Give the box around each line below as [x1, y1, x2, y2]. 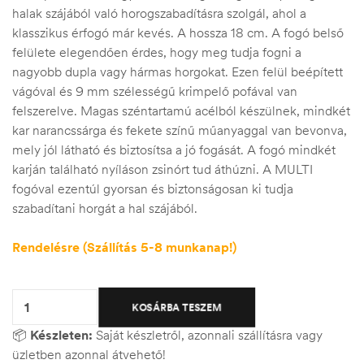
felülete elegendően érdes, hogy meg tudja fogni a [12, 44, 301, 61]
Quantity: [12, 277, 58, 292]
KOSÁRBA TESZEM [132, 301, 221, 314]
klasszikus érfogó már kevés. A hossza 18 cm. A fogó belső [12, 24, 344, 41]
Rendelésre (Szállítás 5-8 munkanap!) [12, 239, 236, 256]
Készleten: [30, 327, 93, 344]
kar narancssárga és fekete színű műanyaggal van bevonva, [12, 122, 347, 139]
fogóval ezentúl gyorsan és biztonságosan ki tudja [12, 180, 293, 197]
